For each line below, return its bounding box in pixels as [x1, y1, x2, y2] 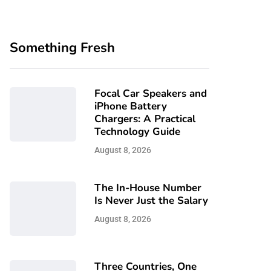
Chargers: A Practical [94, 112, 195, 126]
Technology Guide [94, 125, 180, 139]
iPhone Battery [94, 99, 167, 113]
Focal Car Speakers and [94, 87, 207, 100]
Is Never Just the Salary [94, 194, 208, 207]
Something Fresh [10, 39, 115, 57]
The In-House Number [94, 181, 201, 195]
